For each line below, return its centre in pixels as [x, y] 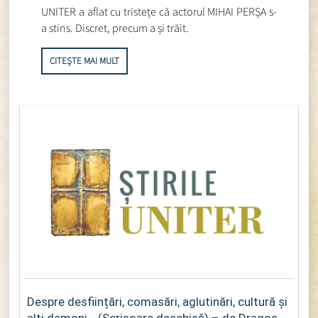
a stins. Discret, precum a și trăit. [115, 27]
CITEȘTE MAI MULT [85, 60]
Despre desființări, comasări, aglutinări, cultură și [158, 302]
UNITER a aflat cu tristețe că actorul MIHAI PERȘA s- [159, 11]
